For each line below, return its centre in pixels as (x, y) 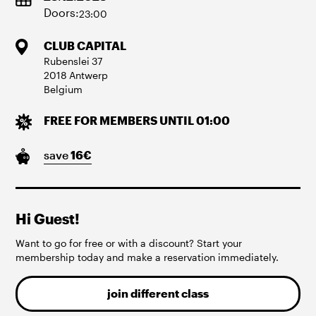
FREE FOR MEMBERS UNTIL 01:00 (136, 121)
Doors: (61, 13)
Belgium (63, 89)
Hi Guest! (48, 219)
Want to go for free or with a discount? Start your (129, 243)
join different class (158, 293)
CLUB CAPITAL (85, 45)
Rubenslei (66, 61)
